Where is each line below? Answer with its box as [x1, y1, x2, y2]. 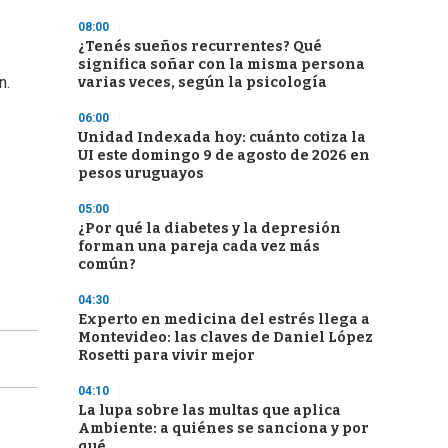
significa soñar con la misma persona [78, 56, 365, 73]
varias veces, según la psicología [78, 74, 327, 91]
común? [78, 256, 136, 273]
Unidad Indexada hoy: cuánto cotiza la [78, 129, 366, 146]
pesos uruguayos [78, 165, 204, 182]
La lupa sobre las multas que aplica [78, 402, 341, 419]
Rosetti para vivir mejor [78, 347, 255, 364]
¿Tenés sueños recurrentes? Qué [78, 38, 322, 55]
